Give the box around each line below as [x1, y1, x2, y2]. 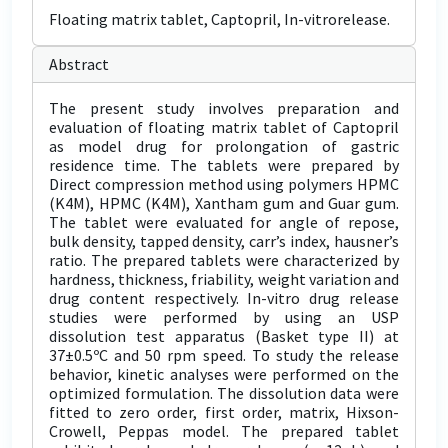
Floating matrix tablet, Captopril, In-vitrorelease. [49, 9, 390, 29]
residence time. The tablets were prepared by [49, 155, 399, 175]
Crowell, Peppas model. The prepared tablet [49, 421, 399, 441]
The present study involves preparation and [49, 98, 399, 118]
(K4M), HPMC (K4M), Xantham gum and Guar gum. [49, 193, 399, 213]
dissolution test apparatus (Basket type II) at [49, 326, 399, 346]
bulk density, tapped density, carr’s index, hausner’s [49, 231, 399, 251]
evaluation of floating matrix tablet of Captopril [49, 117, 399, 137]
